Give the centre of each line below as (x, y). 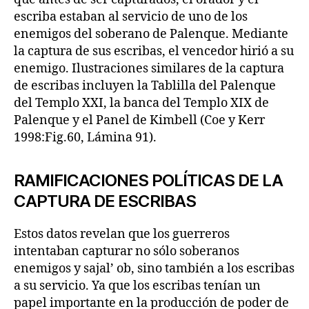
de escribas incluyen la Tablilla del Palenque (145, 86)
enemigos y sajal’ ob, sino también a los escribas (154, 269)
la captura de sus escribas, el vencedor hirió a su (154, 51)
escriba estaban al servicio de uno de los (131, 17)
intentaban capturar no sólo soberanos (127, 251)
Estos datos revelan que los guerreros (122, 234)
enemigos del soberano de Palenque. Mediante (151, 34)
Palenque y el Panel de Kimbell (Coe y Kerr (139, 120)
